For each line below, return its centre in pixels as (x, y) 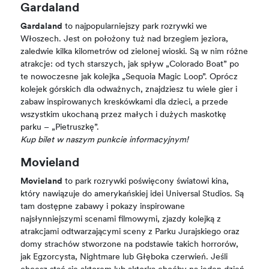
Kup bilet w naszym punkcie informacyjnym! (105, 140)
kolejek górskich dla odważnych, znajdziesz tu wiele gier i (129, 90)
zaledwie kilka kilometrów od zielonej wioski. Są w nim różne (134, 52)
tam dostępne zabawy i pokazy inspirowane (103, 207)
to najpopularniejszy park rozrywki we (135, 27)
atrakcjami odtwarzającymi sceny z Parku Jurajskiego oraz (130, 232)
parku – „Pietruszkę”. (60, 128)
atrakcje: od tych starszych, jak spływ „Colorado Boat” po (130, 65)
